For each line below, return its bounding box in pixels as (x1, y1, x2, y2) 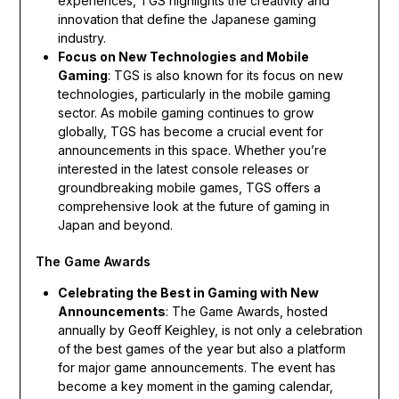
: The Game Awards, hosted (165, 303, 328, 319)
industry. (57, 29, 106, 45)
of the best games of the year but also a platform (57, 340, 346, 356)
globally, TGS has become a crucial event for (57, 123, 323, 139)
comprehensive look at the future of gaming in (57, 198, 330, 214)
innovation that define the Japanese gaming (57, 11, 316, 27)
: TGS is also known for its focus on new (107, 67, 343, 83)
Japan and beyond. (57, 216, 173, 232)
